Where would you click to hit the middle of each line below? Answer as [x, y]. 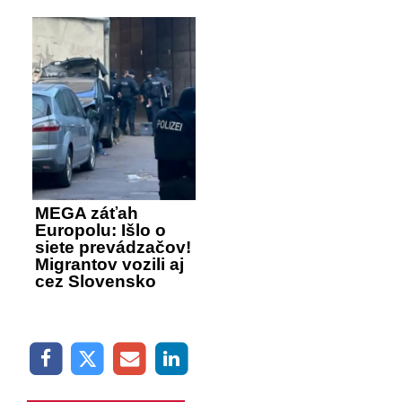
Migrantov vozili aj [109, 264]
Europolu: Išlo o [100, 230]
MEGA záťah [87, 213]
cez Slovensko [96, 281]
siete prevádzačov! [113, 247]
